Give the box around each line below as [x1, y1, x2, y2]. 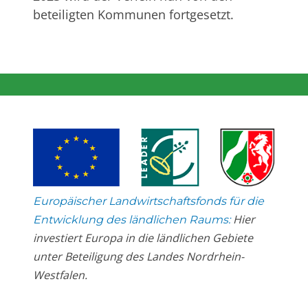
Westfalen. [33, 267, 87, 283]
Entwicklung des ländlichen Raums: [33, 212, 230, 226]
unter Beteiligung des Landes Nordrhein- [33, 248, 244, 264]
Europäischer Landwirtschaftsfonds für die [33, 194, 264, 208]
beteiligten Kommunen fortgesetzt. [33, 6, 234, 23]
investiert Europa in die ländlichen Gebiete [33, 230, 253, 245]
